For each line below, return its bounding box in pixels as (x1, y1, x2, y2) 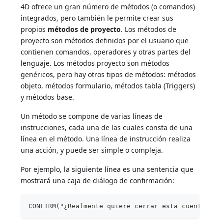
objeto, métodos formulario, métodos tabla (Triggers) (21, 81, 195, 90)
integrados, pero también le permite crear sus (21, 13, 174, 23)
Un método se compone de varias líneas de (21, 111, 163, 121)
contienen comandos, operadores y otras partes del (21, 47, 191, 56)
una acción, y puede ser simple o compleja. (21, 145, 164, 155)
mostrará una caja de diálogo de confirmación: (21, 175, 175, 185)
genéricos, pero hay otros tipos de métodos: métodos (21, 69, 196, 79)
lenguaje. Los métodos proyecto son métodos (21, 58, 170, 68)
